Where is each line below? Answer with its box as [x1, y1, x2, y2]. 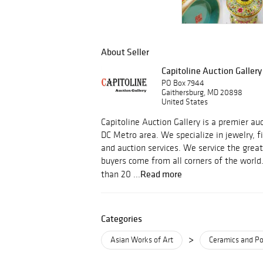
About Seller [101, 46, 149, 58]
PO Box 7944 [161, 78, 204, 88]
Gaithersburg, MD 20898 [161, 87, 242, 97]
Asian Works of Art [110, 235, 173, 245]
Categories [101, 213, 142, 224]
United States [161, 97, 208, 107]
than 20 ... [101, 168, 140, 180]
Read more [140, 168, 182, 180]
